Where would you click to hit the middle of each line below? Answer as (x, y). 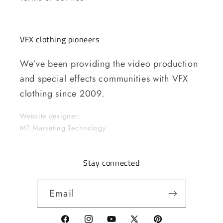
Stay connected (111, 163)
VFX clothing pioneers (60, 39)
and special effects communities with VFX (104, 78)
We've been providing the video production (109, 63)
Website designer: (50, 116)
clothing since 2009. (62, 93)
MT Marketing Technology (63, 128)
